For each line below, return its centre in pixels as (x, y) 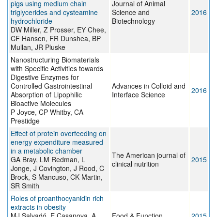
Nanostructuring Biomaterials (55, 60)
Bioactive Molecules (41, 103)
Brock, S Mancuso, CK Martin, (57, 177)
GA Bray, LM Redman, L (48, 160)
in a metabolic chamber (46, 151)
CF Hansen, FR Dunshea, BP (56, 39)
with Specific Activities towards (57, 69)
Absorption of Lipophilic (46, 95)
